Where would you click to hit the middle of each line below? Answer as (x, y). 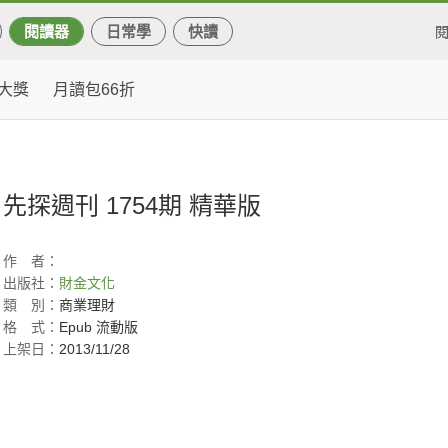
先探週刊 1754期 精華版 (132, 205)
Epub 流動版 (98, 327)
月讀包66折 (94, 89)
